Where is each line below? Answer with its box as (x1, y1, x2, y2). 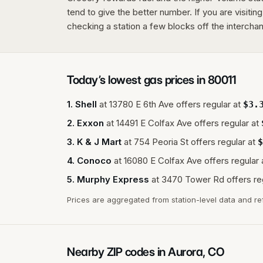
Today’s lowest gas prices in (67, 72, 208, 87)
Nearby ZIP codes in (67, 244, 168, 259)
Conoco (77, 154, 112, 166)
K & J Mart (77, 136, 122, 147)
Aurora (168, 244, 203, 259)
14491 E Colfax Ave (116, 117, 192, 129)
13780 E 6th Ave (109, 98, 174, 110)
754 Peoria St (134, 136, 188, 147)
